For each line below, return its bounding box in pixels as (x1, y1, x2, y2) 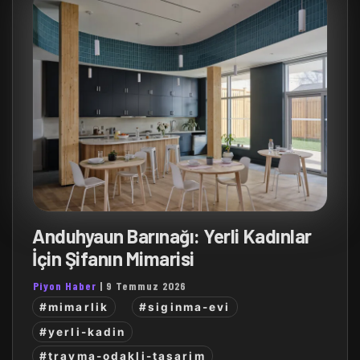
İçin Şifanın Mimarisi (32, 247, 194, 271)
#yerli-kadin (39, 325, 126, 338)
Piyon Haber (33, 279, 96, 293)
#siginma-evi (139, 301, 231, 314)
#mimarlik (39, 301, 109, 314)
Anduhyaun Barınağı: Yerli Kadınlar (32, 224, 312, 248)
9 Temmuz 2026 (106, 279, 186, 293)
